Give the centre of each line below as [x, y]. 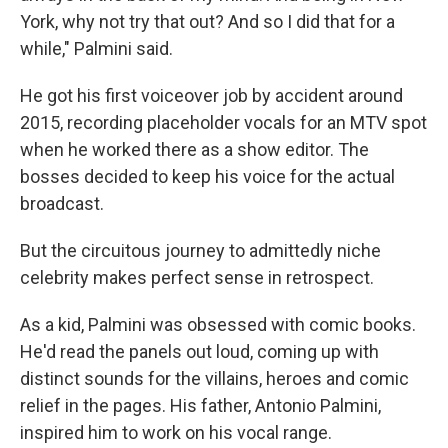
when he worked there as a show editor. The [194, 149]
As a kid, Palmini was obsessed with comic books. [218, 324]
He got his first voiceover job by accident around [211, 95]
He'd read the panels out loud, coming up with [199, 351]
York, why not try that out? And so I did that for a [207, 21]
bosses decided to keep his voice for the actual [207, 176]
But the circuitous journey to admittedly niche [200, 250]
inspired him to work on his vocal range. [176, 432]
